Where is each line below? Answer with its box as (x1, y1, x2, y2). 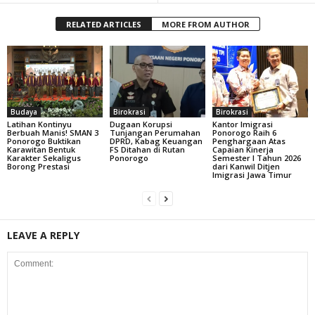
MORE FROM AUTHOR (161, 19, 250, 30)
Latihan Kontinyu (7, 119, 72, 130)
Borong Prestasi (7, 161, 70, 172)
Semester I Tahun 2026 (212, 153, 301, 164)
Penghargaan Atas (212, 136, 285, 147)
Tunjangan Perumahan (109, 127, 200, 139)
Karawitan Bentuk (7, 144, 75, 155)
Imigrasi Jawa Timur (212, 169, 292, 181)
